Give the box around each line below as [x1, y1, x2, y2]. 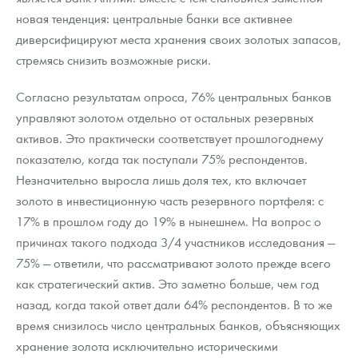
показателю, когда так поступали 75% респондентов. [16, 150, 308, 168]
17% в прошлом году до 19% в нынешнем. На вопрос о [16, 213, 321, 230]
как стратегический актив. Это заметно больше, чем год [16, 275, 319, 292]
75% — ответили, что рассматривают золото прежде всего [16, 254, 331, 272]
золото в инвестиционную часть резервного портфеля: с [16, 192, 324, 209]
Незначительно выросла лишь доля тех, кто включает [16, 171, 306, 189]
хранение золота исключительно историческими [16, 337, 278, 355]
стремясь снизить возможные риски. [16, 51, 211, 69]
